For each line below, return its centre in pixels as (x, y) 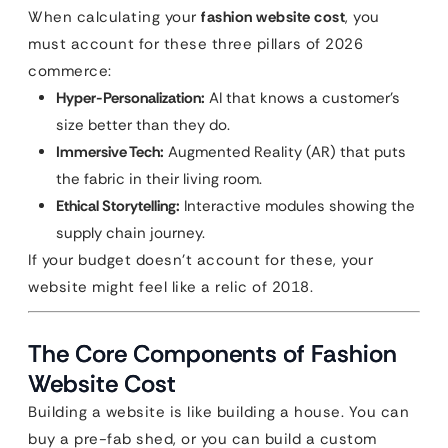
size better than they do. (143, 125)
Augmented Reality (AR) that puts (285, 152)
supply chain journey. (130, 233)
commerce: (70, 71)
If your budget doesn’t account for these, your (200, 260)
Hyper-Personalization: (130, 98)
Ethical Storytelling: (118, 206)
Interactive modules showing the (297, 206)
